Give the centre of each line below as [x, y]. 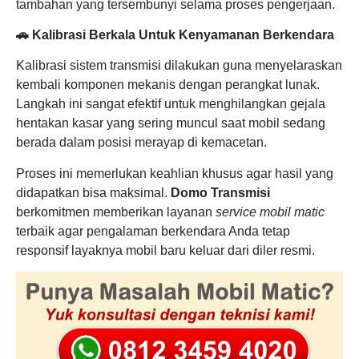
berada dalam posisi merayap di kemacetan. [141, 143]
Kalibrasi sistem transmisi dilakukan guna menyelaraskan [179, 66]
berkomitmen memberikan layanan [116, 212]
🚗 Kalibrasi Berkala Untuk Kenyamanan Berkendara [175, 34]
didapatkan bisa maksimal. [93, 192]
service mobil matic [270, 212]
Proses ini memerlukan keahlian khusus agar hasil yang [175, 173]
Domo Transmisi [220, 192]
